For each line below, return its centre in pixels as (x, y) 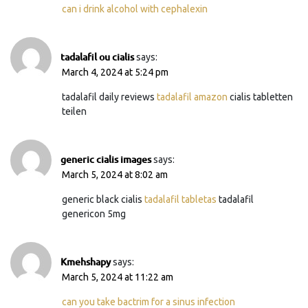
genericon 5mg (94, 213)
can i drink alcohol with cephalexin (135, 9)
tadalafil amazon (192, 97)
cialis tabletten (260, 97)
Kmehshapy (86, 261)
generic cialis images (106, 159)
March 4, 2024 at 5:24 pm (115, 72)
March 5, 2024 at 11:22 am (118, 277)
